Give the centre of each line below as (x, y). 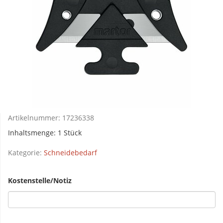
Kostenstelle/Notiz (40, 180)
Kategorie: (26, 152)
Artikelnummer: (35, 117)
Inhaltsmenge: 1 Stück (45, 132)
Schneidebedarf (70, 152)
